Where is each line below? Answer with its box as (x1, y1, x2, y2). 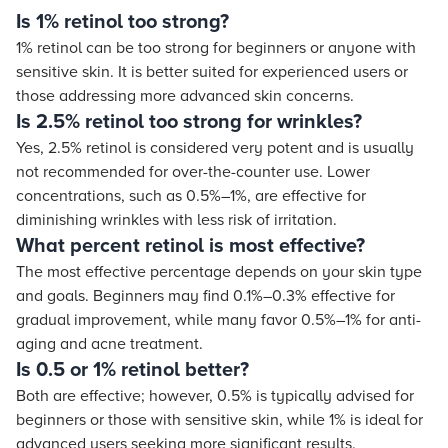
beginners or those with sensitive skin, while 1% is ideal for (16, 410, 423, 430)
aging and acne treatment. (16, 334, 203, 354)
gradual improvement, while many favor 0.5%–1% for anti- (16, 310, 421, 330)
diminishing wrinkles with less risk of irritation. (16, 210, 337, 230)
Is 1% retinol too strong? (16, 10, 229, 34)
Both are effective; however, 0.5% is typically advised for (16, 386, 414, 406)
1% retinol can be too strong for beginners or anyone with (16, 38, 416, 58)
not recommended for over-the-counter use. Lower (16, 162, 370, 182)
